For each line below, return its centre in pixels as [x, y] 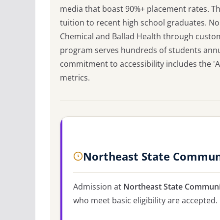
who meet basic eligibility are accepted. [145, 200]
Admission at [98, 186]
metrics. [75, 77]
